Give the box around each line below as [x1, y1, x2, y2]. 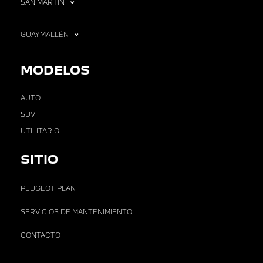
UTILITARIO [21, 127, 59, 135]
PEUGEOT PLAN [21, 184, 76, 193]
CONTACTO [21, 231, 60, 240]
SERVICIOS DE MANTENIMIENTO [21, 208, 132, 216]
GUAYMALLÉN [21, 31, 69, 39]
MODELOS [21, 63, 90, 77]
